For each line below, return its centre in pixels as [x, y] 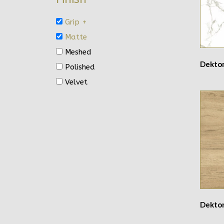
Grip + [76, 22]
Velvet [76, 82]
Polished [80, 67]
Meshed [78, 52]
